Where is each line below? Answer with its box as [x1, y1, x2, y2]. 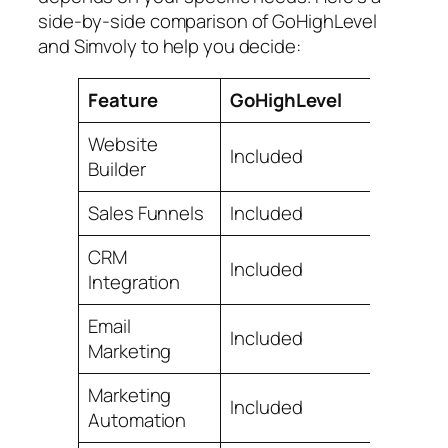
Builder [88, 155, 146, 182]
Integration [88, 268, 181, 295]
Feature [88, 86, 158, 113]
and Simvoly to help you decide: [38, 33, 301, 60]
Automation [88, 406, 187, 433]
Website [88, 130, 158, 157]
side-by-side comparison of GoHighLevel [38, 8, 378, 35]
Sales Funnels [88, 199, 204, 226]
